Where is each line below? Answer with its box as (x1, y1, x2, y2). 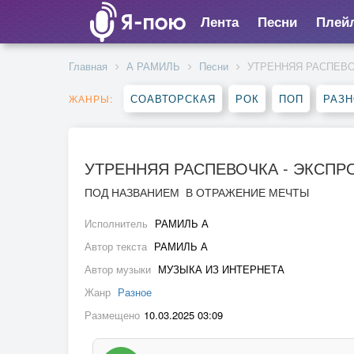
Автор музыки (85, 262, 154, 277)
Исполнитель (85, 216, 151, 231)
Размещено (85, 307, 140, 322)
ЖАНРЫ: (69, 92, 113, 105)
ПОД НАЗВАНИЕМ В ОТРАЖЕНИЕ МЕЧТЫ (85, 184, 312, 200)
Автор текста (85, 239, 150, 254)
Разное (118, 284, 152, 299)
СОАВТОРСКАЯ (130, 91, 216, 106)
